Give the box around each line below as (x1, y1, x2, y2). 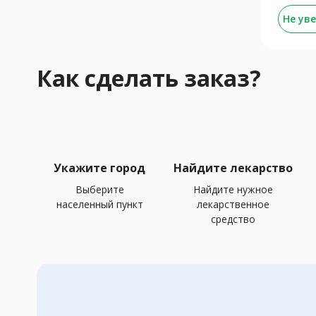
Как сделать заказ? (37, 62, 261, 93)
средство (211, 212, 255, 226)
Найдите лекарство (174, 159, 293, 176)
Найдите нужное (193, 182, 273, 196)
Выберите (75, 182, 124, 196)
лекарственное (197, 197, 269, 211)
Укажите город (54, 159, 145, 176)
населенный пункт (56, 197, 143, 211)
